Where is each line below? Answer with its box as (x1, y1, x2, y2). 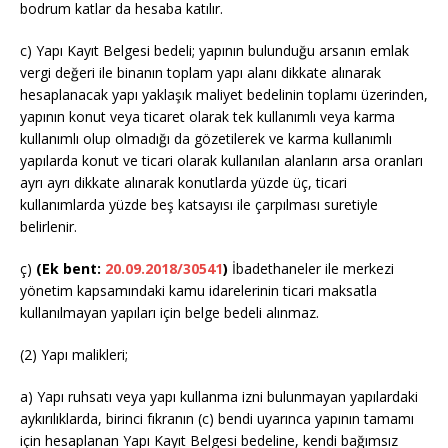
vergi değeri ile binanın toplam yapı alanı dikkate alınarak (20, 62, 381, 82)
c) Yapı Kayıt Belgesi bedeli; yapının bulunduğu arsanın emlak (20, 40, 409, 60)
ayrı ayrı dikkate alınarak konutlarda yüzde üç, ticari (20, 172, 347, 192)
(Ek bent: (36, 258, 105, 278)
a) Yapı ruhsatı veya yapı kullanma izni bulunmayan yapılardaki (20, 386, 418, 406)
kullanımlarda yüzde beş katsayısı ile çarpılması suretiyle (20, 194, 378, 214)
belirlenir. (20, 216, 77, 236)
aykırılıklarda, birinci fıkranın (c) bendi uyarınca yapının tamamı (20, 408, 414, 428)
